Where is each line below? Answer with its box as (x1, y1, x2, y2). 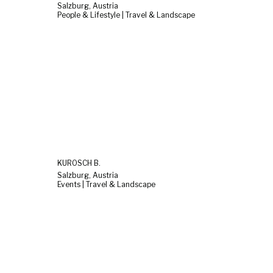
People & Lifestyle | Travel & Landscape (57, 10, 195, 20)
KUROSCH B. (57, 158, 101, 168)
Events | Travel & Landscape (57, 179, 155, 189)
